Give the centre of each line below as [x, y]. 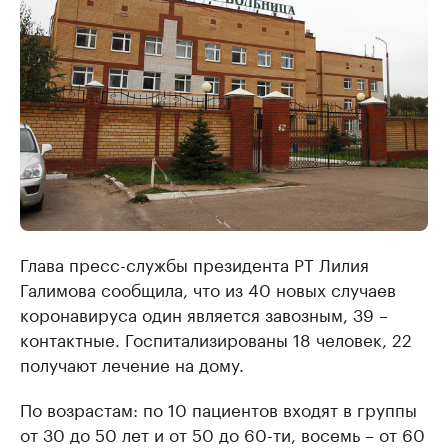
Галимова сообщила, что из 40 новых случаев [208, 288]
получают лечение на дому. [132, 363]
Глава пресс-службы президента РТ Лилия [194, 263]
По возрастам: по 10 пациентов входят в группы [218, 408]
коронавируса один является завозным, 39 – [204, 313]
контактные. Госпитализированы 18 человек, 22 [216, 338]
